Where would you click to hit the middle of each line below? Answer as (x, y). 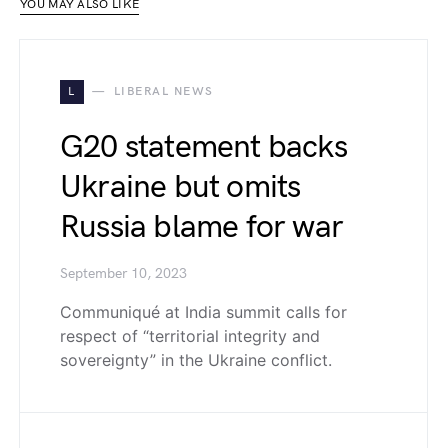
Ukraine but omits (180, 187)
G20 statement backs (203, 147)
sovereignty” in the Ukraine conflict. (196, 360)
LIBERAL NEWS (163, 91)
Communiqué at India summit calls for (203, 312)
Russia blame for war (201, 227)
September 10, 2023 (123, 274)
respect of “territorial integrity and (190, 336)
